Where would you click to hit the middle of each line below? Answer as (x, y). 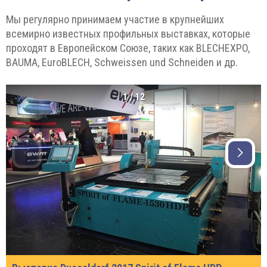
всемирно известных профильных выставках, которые (128, 34)
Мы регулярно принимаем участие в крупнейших (115, 20)
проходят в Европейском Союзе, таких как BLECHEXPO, (128, 48)
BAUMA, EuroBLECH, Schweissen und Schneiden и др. (122, 63)
